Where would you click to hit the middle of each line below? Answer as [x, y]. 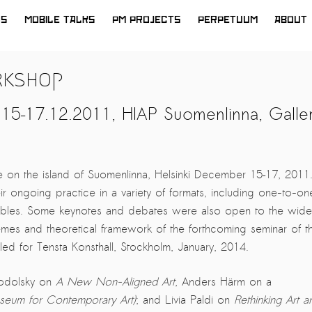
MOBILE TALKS [60, 20]
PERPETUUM [228, 20]
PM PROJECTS [147, 20]
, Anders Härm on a [223, 282]
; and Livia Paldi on [185, 300]
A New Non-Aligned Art [115, 282]
